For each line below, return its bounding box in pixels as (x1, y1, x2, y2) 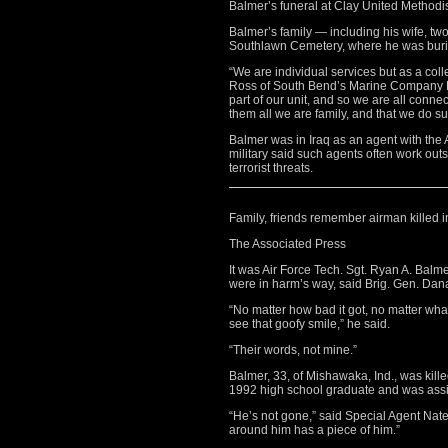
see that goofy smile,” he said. (229, 317, 390, 331)
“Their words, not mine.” (229, 343, 357, 357)
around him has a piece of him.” (229, 423, 400, 437)
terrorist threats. (229, 161, 313, 175)
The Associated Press (229, 237, 346, 251)
